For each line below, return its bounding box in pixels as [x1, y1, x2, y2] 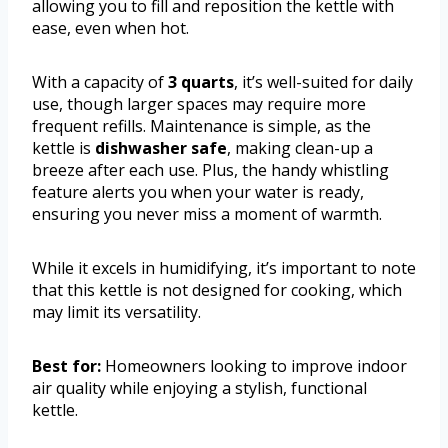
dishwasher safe [95, 136, 227, 159]
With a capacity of [32, 70, 168, 93]
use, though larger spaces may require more [32, 92, 366, 115]
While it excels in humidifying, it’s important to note [32, 256, 416, 279]
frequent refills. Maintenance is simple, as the [32, 114, 371, 137]
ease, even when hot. [32, 16, 189, 39]
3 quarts [168, 70, 234, 93]
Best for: [32, 354, 101, 377]
